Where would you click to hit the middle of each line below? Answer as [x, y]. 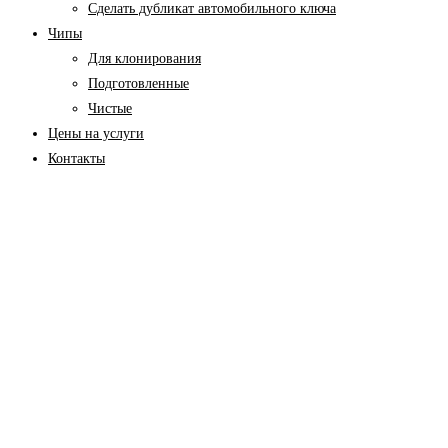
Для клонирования [144, 59]
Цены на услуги [96, 134]
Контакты [76, 159]
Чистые [110, 109]
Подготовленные [138, 84]
